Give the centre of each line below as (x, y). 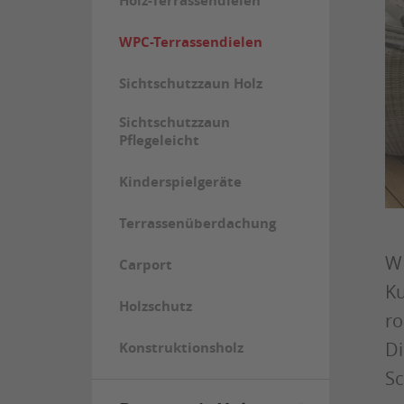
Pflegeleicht (159, 140)
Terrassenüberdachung (197, 223)
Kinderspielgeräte (180, 182)
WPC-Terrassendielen (190, 42)
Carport (145, 265)
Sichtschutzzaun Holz (190, 83)
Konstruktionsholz (181, 348)
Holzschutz (155, 306)
